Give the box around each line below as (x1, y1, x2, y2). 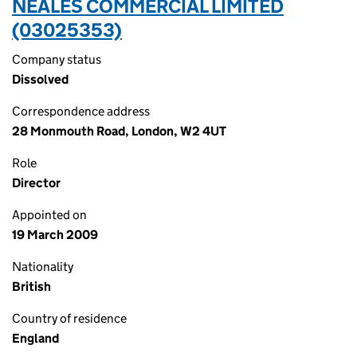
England (12, 331, 59, 346)
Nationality (12, 259, 73, 274)
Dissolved (12, 72, 69, 87)
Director (12, 175, 61, 190)
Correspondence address (12, 104, 150, 119)
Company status (12, 52, 101, 67)
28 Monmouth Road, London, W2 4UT (12, 124, 226, 139)
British (12, 279, 51, 294)
